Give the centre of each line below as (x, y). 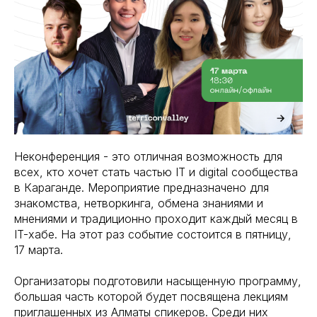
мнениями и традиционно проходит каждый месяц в (156, 219)
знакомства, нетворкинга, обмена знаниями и (139, 203)
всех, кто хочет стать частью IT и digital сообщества (156, 172)
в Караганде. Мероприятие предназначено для (142, 188)
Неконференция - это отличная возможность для (148, 156)
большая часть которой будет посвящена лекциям (151, 296)
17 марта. (39, 250)
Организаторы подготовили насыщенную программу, (158, 281)
